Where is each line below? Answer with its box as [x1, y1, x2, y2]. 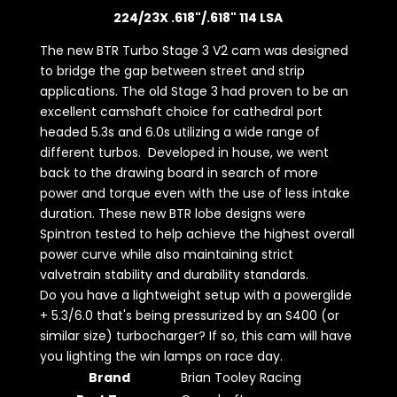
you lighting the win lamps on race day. [39, 347, 283, 366]
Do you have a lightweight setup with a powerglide [39, 286, 352, 305]
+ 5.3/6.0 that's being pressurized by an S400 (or [39, 307, 339, 325]
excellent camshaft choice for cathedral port [39, 103, 323, 121]
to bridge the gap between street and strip [39, 62, 305, 81]
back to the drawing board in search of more [39, 164, 318, 183]
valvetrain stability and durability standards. [39, 266, 308, 284]
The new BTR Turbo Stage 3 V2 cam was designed [39, 42, 348, 60]
